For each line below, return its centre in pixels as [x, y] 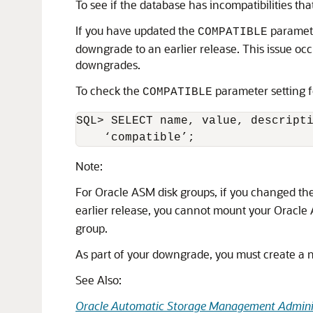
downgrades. [108, 65]
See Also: [99, 280]
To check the [109, 90]
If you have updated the [137, 30]
